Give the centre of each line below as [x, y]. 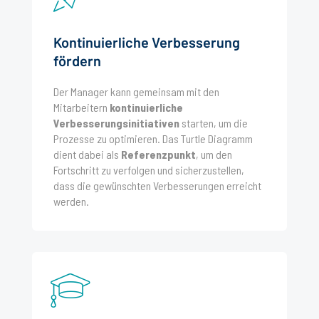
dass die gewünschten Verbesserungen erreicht [157, 185]
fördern [77, 60]
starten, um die [215, 122]
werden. [71, 201]
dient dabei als [87, 154]
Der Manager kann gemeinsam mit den [136, 91]
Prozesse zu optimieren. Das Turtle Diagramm [153, 138]
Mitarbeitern [82, 107]
